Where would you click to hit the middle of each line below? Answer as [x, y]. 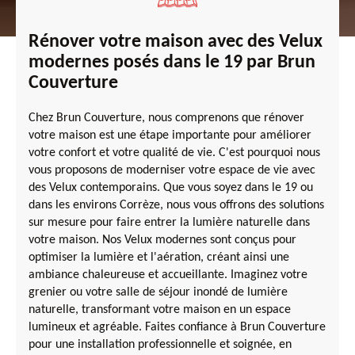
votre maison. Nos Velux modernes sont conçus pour [162, 240]
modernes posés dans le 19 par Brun [172, 62]
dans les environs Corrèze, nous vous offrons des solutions [176, 205]
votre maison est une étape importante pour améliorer [170, 135]
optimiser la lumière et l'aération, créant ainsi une [159, 257]
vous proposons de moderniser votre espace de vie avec [172, 170]
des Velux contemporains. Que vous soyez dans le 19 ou [171, 187]
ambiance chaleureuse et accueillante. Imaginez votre [168, 275]
